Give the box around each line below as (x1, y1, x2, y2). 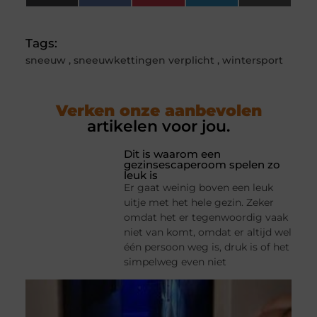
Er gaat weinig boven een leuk (124, 181, 274, 195)
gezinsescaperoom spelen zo (124, 158, 281, 172)
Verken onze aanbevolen (55, 101, 262, 121)
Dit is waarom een (124, 147, 221, 161)
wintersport (221, 54, 283, 67)
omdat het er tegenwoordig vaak (124, 211, 289, 224)
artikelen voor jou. (87, 117, 230, 137)
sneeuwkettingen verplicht (73, 54, 214, 67)
